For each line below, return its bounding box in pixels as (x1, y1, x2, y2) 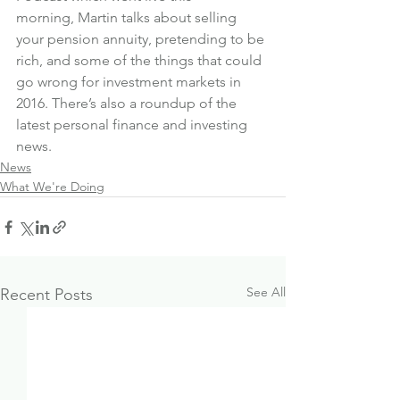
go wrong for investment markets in (16, 73, 245, 90)
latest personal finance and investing (16, 116, 251, 133)
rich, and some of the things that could (16, 52, 265, 69)
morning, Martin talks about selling (16, 9, 240, 26)
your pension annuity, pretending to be (16, 30, 268, 47)
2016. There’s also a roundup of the (16, 95, 240, 112)
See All (246, 284, 286, 300)
